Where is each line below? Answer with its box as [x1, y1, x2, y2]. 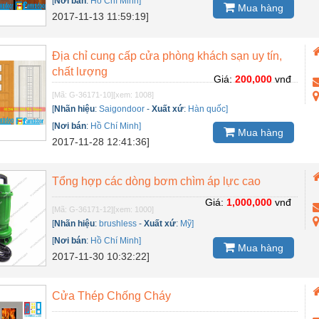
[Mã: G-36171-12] [52, 204, 114, 214]
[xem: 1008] [113, 90, 155, 99]
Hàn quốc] [188, 103, 229, 114]
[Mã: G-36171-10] [52, 90, 114, 99]
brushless [99, 218, 137, 229]
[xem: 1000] [113, 204, 155, 214]
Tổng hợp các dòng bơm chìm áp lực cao [52, 174, 261, 187]
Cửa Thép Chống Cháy [52, 289, 172, 302]
